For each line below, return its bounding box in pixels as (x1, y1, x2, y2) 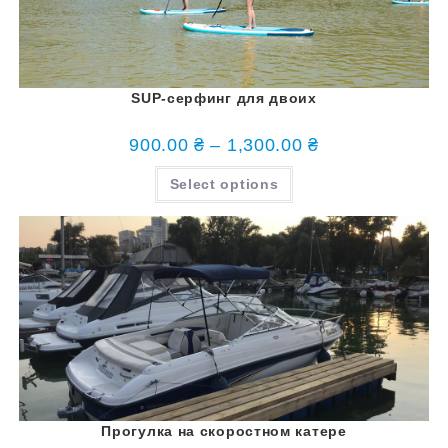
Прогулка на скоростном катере (101, 423, 347, 440)
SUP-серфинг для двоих (131, 90, 317, 107)
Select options (169, 176, 279, 193)
